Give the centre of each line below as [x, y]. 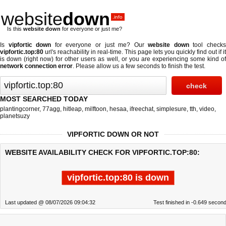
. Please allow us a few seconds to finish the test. [139, 66]
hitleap [72, 109]
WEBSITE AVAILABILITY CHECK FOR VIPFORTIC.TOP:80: [102, 152]
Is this [15, 29]
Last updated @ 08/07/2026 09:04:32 [50, 202]
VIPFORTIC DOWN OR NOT [113, 134]
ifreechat [142, 109]
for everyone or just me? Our [100, 45]
